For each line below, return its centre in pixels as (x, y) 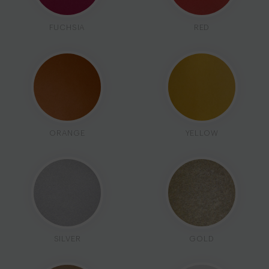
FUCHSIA (67, 27)
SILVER (67, 239)
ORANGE (67, 133)
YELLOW (202, 133)
